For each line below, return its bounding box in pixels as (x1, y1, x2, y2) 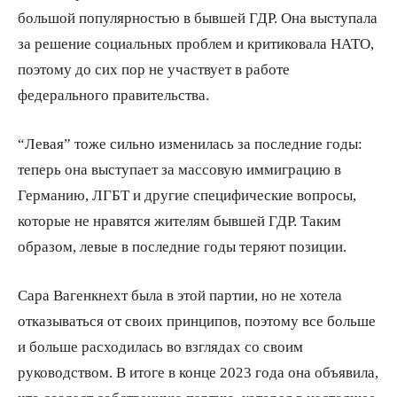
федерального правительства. (18, 86, 209, 102)
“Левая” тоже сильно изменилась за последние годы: (18, 135, 362, 151)
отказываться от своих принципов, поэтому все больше (18, 312, 376, 328)
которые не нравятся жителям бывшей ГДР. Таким (18, 212, 341, 228)
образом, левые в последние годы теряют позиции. (18, 237, 346, 253)
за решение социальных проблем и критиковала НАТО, (18, 35, 374, 51)
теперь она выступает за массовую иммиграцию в (18, 160, 341, 176)
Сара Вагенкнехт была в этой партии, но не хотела (18, 286, 342, 302)
